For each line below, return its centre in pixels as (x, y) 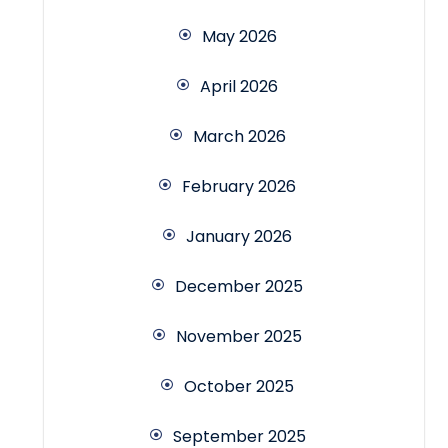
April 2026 (239, 87)
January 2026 (239, 237)
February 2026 (239, 187)
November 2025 (239, 337)
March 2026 (239, 137)
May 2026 (239, 37)
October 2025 (239, 387)
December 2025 (239, 287)
